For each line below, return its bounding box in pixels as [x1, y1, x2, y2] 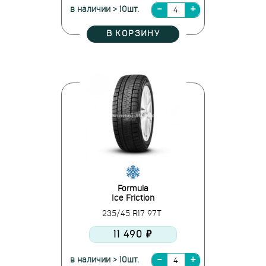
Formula [118, 185, 148, 193]
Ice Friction [112, 194, 154, 202]
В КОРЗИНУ [106, 30, 160, 38]
